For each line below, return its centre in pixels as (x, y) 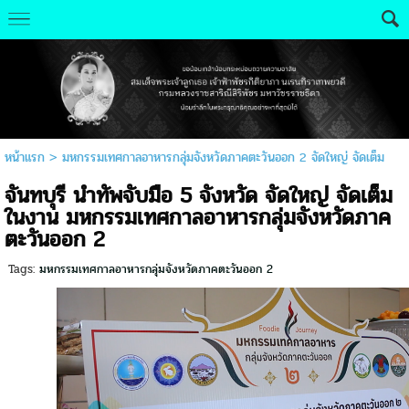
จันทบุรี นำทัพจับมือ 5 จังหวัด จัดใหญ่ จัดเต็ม (198, 196)
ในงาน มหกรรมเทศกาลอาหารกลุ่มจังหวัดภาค (197, 218)
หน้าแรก (24, 158)
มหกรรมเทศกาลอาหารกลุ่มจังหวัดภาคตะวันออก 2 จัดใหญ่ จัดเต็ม (223, 158)
